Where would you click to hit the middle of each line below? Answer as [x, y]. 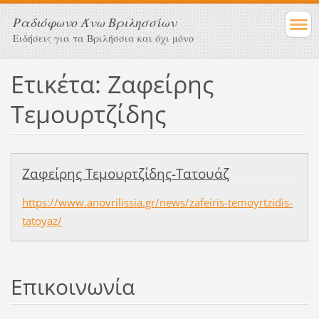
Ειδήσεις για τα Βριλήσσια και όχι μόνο [103, 38]
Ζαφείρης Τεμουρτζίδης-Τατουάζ [125, 173]
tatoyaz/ [42, 220]
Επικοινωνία [72, 286]
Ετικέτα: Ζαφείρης [112, 84]
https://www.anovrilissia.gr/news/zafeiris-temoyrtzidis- [157, 202]
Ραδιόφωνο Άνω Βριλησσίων [95, 22]
